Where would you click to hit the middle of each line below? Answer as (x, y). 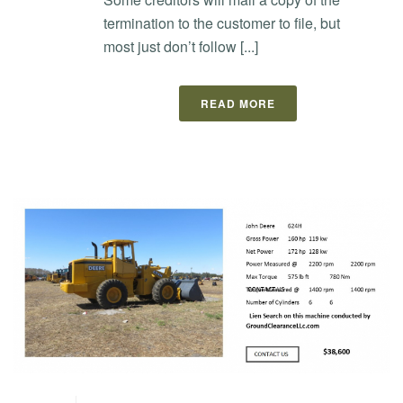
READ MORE (237, 103)
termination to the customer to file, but (222, 22)
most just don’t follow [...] (181, 46)
